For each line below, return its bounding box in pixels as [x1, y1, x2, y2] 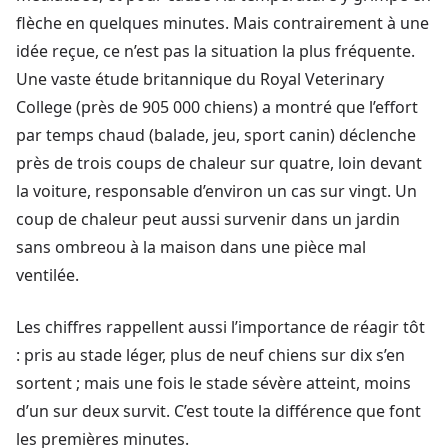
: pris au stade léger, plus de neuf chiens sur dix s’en [16, 344, 405, 367]
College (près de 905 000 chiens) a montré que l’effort [16, 96, 418, 119]
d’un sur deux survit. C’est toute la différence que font [16, 400, 421, 423]
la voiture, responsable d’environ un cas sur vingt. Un [16, 180, 417, 203]
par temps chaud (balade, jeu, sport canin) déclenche [16, 124, 416, 147]
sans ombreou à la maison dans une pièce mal [16, 236, 366, 259]
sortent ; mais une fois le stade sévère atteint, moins [16, 372, 411, 395]
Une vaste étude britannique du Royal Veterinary [16, 68, 384, 91]
